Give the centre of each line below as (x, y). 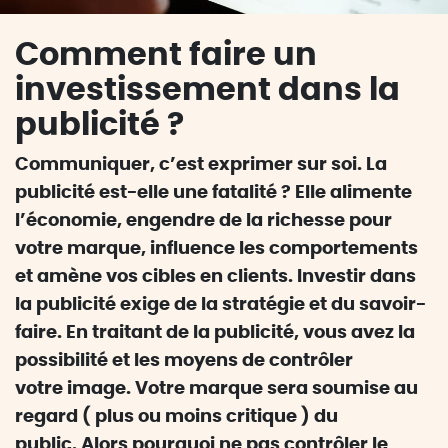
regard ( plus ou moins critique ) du (176, 417)
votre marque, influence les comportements (216, 249)
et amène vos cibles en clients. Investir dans (215, 277)
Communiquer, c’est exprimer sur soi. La (201, 165)
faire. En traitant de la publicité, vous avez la (215, 333)
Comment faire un (166, 55)
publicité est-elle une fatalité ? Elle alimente (213, 193)
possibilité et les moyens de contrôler (184, 361)
